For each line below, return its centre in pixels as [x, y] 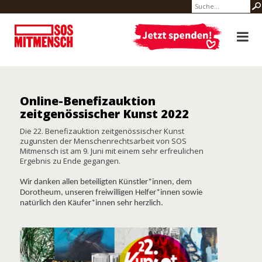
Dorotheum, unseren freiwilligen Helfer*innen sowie [111, 193]
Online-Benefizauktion [88, 101]
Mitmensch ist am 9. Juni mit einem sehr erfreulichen [112, 151]
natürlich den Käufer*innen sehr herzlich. [92, 203]
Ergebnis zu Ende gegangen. [70, 161]
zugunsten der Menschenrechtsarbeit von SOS [103, 141]
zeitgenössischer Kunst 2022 [104, 114]
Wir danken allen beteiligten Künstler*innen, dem [106, 182]
